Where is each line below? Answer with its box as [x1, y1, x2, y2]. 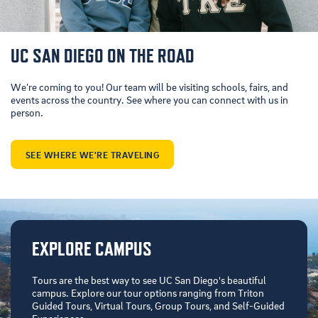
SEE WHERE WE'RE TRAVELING [25, 148, 160, 160]
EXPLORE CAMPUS [32, 238, 152, 261]
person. [11, 106, 43, 119]
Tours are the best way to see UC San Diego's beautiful [32, 273, 266, 287]
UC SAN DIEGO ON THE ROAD [11, 45, 194, 67]
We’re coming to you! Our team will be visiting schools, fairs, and [11, 80, 288, 94]
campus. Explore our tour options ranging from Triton [32, 286, 264, 300]
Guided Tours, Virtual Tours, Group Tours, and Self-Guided [32, 299, 285, 312]
